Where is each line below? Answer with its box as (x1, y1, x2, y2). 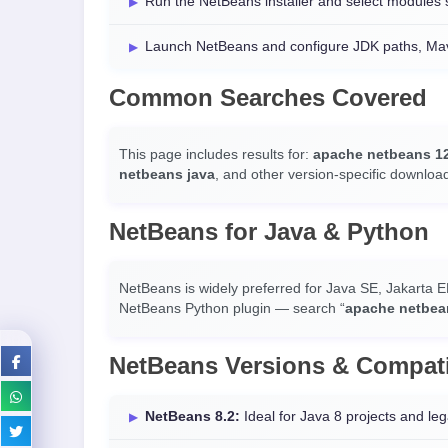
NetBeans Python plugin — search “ (119, 301, 345, 316)
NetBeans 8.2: (145, 409, 240, 424)
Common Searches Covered (109, 84, 427, 111)
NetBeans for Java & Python (109, 218, 429, 245)
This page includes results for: (119, 147, 313, 162)
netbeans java (119, 167, 215, 182)
